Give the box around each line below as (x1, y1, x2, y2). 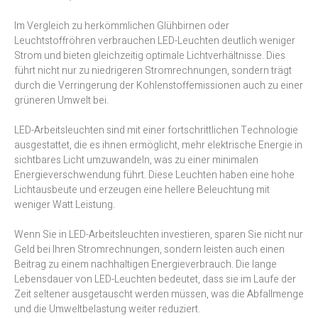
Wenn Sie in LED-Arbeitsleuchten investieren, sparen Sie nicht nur (14, 227, 303, 243)
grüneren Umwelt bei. (14, 93, 109, 109)
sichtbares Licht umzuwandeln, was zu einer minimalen (14, 153, 258, 168)
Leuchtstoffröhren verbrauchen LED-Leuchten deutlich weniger (14, 33, 295, 49)
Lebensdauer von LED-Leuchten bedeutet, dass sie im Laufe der (14, 272, 296, 287)
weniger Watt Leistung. (14, 197, 115, 213)
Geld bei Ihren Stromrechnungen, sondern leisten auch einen (14, 242, 285, 258)
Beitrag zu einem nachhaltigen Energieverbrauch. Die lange (14, 257, 277, 273)
